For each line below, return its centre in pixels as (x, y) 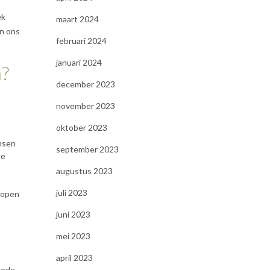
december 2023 (85, 84)
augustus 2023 (84, 171)
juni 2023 (73, 214)
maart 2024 (77, 19)
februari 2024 (81, 41)
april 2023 (74, 258)
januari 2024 (79, 62)
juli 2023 (71, 193)
